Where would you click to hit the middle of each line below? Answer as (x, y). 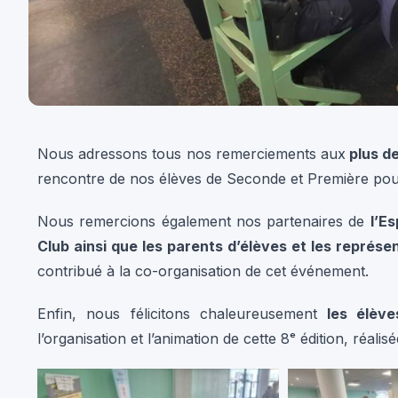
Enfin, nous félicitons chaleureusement (183, 287)
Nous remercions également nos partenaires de (204, 195)
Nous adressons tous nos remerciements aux (191, 127)
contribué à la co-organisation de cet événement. (203, 245)
